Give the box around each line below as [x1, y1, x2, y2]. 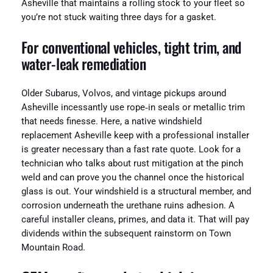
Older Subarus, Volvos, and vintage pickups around [21, 88, 226, 99]
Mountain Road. [21, 243, 85, 253]
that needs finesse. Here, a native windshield [21, 116, 202, 127]
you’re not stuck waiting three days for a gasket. [21, 12, 216, 23]
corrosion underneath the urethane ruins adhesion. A [21, 200, 235, 211]
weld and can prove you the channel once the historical [21, 172, 244, 183]
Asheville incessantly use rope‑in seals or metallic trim [21, 102, 245, 113]
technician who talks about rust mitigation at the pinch [21, 158, 243, 169]
